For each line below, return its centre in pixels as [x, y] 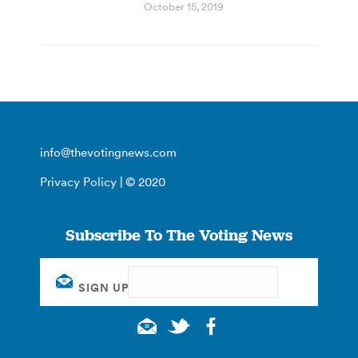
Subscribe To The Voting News [179, 235]
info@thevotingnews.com [108, 152]
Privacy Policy [78, 181]
